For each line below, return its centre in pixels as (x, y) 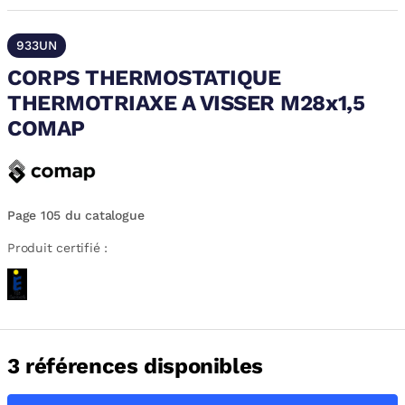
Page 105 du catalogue (76, 215)
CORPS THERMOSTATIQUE (144, 78)
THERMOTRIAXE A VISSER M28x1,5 (186, 103)
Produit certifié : (58, 248)
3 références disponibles (135, 366)
